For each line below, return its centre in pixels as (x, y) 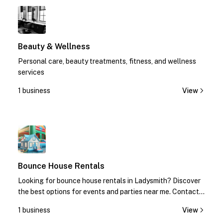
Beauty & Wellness (54, 47)
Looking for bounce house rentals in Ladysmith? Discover (109, 181)
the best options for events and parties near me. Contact (109, 192)
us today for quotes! (50, 203)
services (31, 72)
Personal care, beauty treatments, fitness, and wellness (107, 61)
